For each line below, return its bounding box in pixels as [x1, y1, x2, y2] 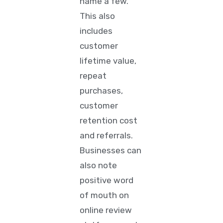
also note [80, 160, 117, 170]
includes [80, 26, 113, 36]
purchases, [80, 86, 123, 96]
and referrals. [80, 130, 133, 140]
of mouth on [80, 190, 129, 200]
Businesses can [80, 145, 142, 155]
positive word [80, 175, 134, 185]
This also [80, 11, 115, 21]
